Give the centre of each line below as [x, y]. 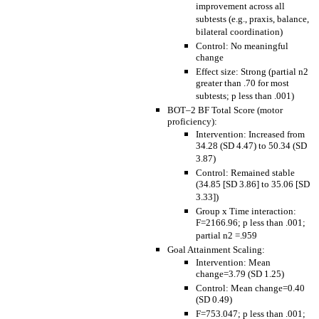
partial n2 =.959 [226, 236]
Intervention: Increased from [250, 134]
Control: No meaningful [242, 46]
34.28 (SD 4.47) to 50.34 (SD [251, 146]
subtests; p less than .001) [245, 96]
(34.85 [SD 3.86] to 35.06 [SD [253, 185]
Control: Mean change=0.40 [250, 288]
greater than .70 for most [242, 84]
